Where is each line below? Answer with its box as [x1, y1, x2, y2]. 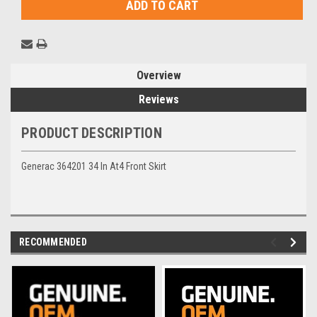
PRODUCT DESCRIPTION [21, 124, 162, 142]
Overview [136, 68, 181, 82]
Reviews [138, 92, 179, 106]
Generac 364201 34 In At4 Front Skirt [21, 160, 166, 172]
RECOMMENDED [19, 236, 87, 248]
